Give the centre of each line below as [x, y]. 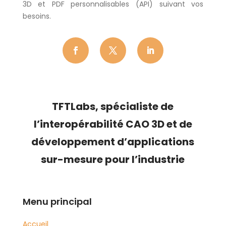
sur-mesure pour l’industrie [113, 159]
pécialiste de [140, 106]
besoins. [37, 16]
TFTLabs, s [79, 106]
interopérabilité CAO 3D [102, 124]
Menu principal [57, 201]
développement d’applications [113, 142]
